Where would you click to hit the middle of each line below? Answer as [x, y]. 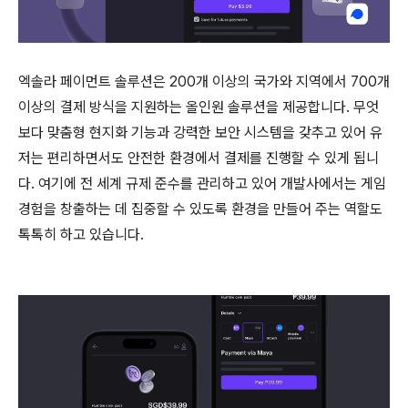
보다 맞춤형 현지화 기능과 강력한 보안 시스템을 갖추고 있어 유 [200, 133]
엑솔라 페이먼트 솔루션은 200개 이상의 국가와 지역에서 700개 [204, 82]
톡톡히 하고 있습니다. [81, 235]
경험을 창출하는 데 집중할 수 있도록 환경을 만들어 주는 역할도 [200, 209]
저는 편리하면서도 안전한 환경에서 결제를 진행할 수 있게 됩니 [199, 158]
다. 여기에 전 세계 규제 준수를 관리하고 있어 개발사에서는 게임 [202, 184]
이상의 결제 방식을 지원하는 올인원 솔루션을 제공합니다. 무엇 [199, 107]
